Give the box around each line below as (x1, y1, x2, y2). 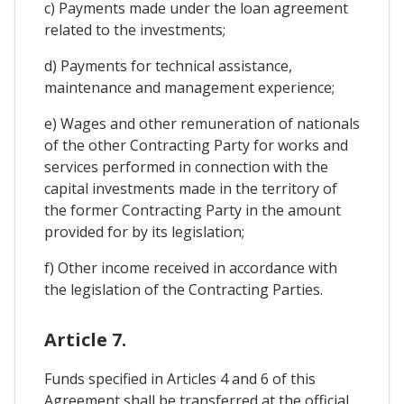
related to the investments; (44, 19, 225, 40)
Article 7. (44, 327, 126, 352)
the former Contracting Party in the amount (44, 199, 341, 220)
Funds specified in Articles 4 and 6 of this (44, 369, 316, 389)
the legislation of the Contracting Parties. (44, 279, 323, 299)
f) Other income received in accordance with (44, 257, 337, 278)
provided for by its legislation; (44, 221, 244, 242)
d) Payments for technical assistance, (44, 55, 292, 76)
